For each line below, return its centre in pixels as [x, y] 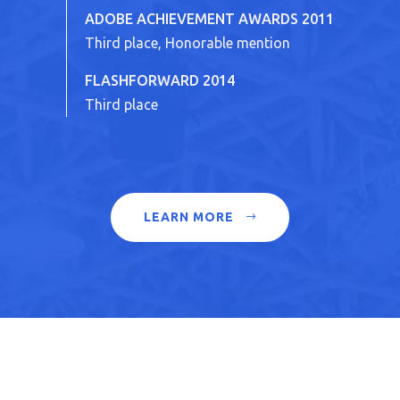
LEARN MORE [189, 217]
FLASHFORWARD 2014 [160, 80]
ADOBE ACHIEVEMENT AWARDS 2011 [209, 19]
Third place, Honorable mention [187, 43]
